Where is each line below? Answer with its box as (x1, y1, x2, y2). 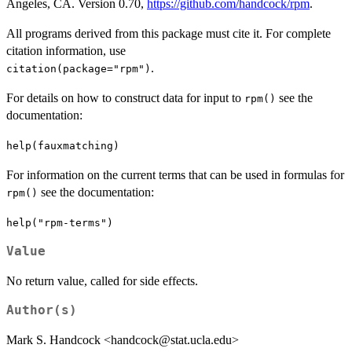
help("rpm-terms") (6, 217, 113, 229)
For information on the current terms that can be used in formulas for (6, 168, 344, 182)
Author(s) (6, 303, 77, 318)
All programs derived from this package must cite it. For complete (6, 27, 331, 41)
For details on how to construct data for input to (6, 91, 244, 105)
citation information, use (6, 44, 126, 58)
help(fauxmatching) (6, 140, 119, 152)
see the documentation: (38, 185, 154, 200)
